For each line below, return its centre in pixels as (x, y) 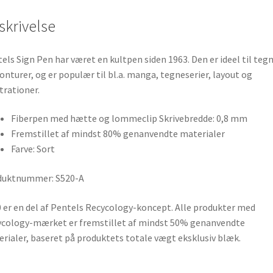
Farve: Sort (33, 149)
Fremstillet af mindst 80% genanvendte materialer (118, 134)
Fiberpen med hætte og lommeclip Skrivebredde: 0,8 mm (129, 119)
